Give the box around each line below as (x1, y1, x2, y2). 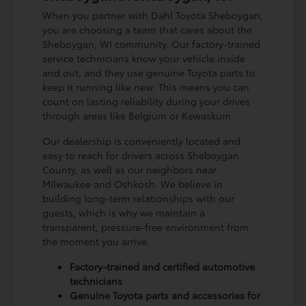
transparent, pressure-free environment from (42, 220, 249, 234)
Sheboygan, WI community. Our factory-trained (42, 37, 261, 51)
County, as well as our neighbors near (42, 163, 217, 177)
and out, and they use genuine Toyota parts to (42, 66, 256, 80)
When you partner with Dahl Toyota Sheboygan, (42, 8, 264, 23)
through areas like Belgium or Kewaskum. (42, 109, 234, 123)
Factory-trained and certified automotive (70, 260, 255, 274)
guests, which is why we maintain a (42, 206, 206, 220)
